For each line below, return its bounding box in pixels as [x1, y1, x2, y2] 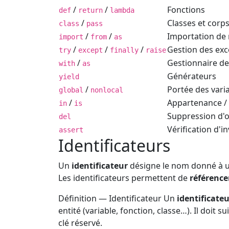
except [78, 45, 103, 54]
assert [59, 125, 83, 134]
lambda [110, 6, 134, 14]
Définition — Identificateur [58, 192, 162, 204]
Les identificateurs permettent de [58, 172, 190, 184]
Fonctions [167, 4, 205, 15]
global [59, 85, 83, 94]
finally [110, 45, 139, 54]
